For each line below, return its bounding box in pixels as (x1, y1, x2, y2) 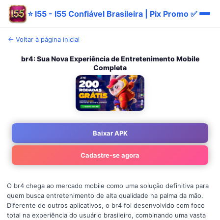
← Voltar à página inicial (8, 35, 80, 43)
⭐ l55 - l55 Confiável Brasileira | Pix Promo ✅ (27, 8, 197, 19)
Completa (93, 63, 127, 72)
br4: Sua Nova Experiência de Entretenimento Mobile (21, 55, 199, 63)
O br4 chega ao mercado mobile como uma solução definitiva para (7, 182, 209, 190)
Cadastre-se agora (81, 151, 139, 160)
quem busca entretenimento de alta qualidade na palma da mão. (7, 192, 203, 200)
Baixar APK (92, 129, 128, 137)
